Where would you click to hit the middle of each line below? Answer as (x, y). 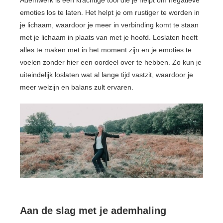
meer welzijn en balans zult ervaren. (77, 87)
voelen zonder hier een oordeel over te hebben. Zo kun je (111, 62)
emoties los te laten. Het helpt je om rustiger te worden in (110, 12)
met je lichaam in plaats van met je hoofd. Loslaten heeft (109, 37)
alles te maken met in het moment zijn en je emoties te (106, 50)
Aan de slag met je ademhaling (93, 211)
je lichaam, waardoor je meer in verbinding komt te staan (109, 25)
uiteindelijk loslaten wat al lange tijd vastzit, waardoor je (107, 74)
